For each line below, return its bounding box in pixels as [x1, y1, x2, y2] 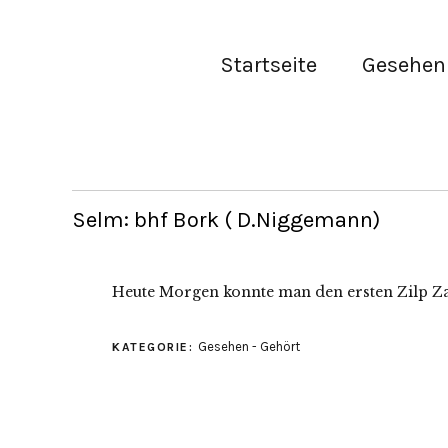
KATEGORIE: [112, 340, 198, 354]
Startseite [220, 52, 317, 78]
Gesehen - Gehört [197, 339, 300, 354]
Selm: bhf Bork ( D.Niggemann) [72, 207, 380, 233]
